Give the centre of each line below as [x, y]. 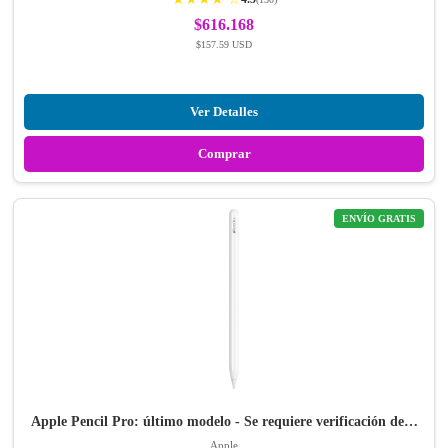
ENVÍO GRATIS [379, 219]
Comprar [224, 154]
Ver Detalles [224, 112]
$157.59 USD [224, 45]
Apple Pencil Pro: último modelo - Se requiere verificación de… [224, 422]
